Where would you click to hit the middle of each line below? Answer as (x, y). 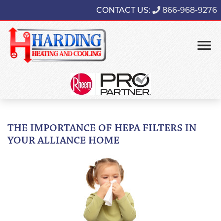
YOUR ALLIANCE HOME (63, 141)
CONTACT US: (124, 10)
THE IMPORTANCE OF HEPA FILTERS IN (102, 129)
